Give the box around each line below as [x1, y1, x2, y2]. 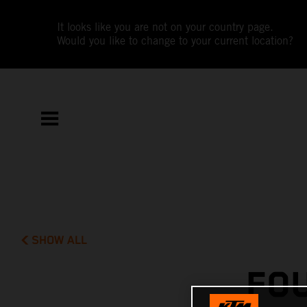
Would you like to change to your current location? [57, 34, 294, 47]
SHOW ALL [32, 233, 88, 247]
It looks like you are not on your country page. [57, 21, 274, 34]
